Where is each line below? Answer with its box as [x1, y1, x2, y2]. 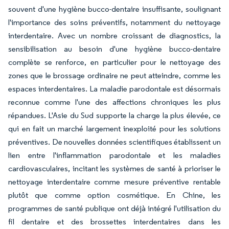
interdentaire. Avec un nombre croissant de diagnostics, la [8, 31, 221, 40]
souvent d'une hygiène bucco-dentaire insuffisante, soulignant [8, 4, 221, 14]
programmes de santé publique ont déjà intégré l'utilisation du [8, 203, 221, 213]
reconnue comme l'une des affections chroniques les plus [8, 97, 221, 107]
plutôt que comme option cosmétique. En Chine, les [8, 190, 221, 200]
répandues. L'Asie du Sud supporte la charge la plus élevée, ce [8, 110, 221, 120]
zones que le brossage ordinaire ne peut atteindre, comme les [8, 71, 221, 80]
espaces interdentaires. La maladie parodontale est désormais [8, 84, 221, 94]
